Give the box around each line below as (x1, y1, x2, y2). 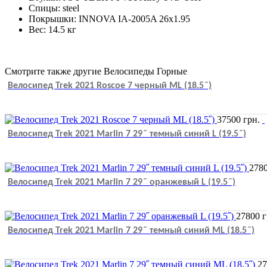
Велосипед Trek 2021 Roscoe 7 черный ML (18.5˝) (8, 80, 212, 91)
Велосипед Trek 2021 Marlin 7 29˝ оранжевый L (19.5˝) (8, 177, 235, 187)
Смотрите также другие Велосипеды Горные (5, 66, 187, 76)
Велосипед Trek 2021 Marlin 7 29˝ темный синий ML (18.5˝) (8, 225, 254, 235)
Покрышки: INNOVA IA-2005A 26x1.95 (29, 13, 190, 24)
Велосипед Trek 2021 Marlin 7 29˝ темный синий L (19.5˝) (8, 129, 246, 139)
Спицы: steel (29, 2, 79, 13)
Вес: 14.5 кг (29, 24, 76, 35)
